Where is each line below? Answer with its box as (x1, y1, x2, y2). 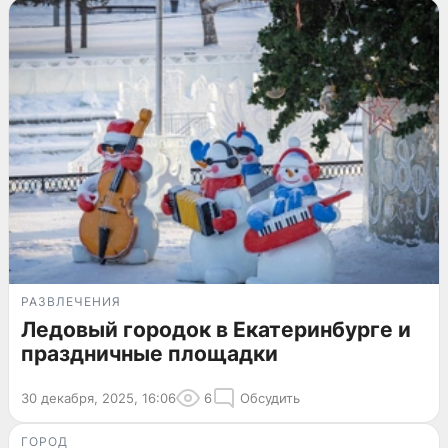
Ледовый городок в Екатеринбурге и (21, 317, 411, 343)
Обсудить (240, 390, 300, 407)
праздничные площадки (21, 341, 278, 367)
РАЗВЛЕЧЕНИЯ (21, 294, 121, 310)
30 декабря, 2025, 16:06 (21, 390, 176, 407)
